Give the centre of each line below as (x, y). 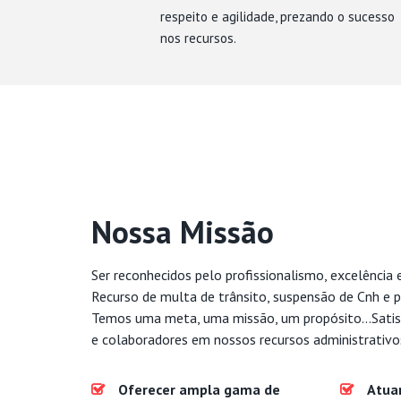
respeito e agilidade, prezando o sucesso (277, 17)
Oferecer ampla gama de (199, 389)
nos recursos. (198, 38)
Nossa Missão (183, 232)
